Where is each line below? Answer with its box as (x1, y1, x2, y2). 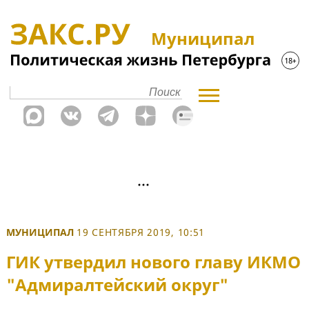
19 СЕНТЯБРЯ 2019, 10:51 (77, 226, 206, 239)
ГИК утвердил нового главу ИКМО (6, 250, 301, 274)
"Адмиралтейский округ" (6, 273, 228, 297)
